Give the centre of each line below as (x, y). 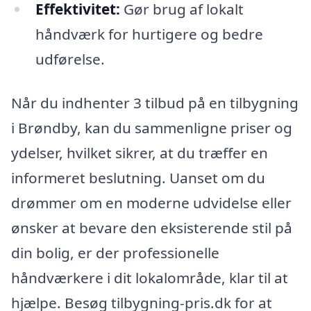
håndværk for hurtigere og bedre (149, 34)
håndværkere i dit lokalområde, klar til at (150, 278)
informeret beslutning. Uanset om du (138, 178)
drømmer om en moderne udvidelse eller (151, 203)
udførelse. (70, 59)
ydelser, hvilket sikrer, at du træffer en (140, 153)
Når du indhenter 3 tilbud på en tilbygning (155, 103)
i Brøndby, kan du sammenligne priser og (152, 128)
